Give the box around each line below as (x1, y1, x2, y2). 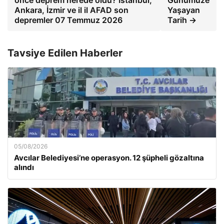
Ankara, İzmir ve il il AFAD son (14, 5, 128, 15)
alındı (14, 162, 34, 172)
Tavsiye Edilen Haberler (7, 47, 122, 59)
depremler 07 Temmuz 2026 (14, 15, 122, 25)
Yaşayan (167, 5, 200, 15)
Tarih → (167, 15, 196, 25)
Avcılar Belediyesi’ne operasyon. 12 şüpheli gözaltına (14, 153, 204, 162)
